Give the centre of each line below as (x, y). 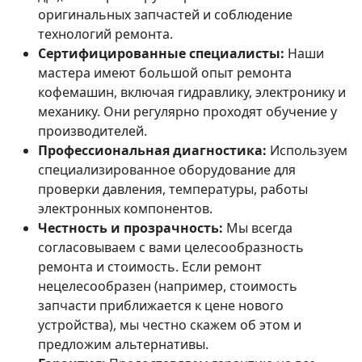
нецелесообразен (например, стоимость (168, 286)
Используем (307, 151)
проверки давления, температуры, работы (173, 189)
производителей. (93, 131)
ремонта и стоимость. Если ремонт (150, 267)
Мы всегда (258, 228)
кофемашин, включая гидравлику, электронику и (192, 93)
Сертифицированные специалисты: (161, 54)
